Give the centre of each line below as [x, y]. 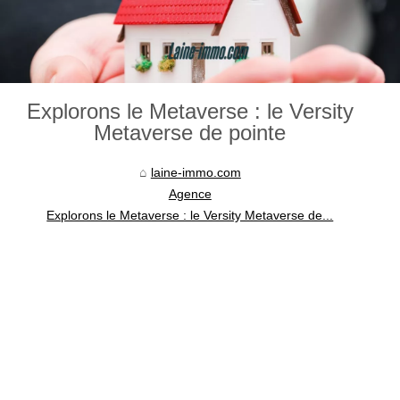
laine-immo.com [196, 173]
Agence [190, 194]
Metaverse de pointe [190, 133]
